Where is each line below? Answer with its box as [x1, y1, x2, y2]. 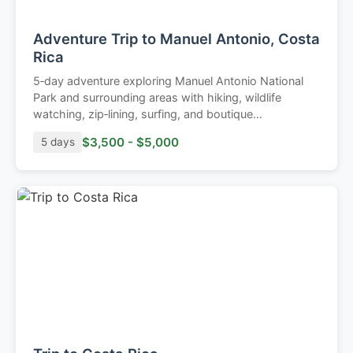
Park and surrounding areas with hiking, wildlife [33, 91, 281, 105]
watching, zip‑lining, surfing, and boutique [33, 107, 253, 121]
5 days [40, 136, 75, 149]
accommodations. [33, 124, 129, 138]
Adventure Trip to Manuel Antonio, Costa [33, 30, 320, 48]
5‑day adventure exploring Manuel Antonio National [33, 74, 303, 88]
